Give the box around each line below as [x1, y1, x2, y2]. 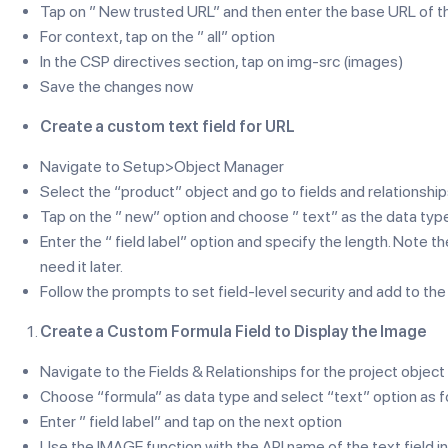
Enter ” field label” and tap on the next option [40, 412, 342, 431]
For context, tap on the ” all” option [40, 27, 275, 46]
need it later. [40, 257, 123, 276]
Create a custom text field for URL [40, 117, 295, 136]
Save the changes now [40, 77, 193, 96]
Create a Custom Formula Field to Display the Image [40, 322, 426, 341]
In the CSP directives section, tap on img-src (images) [40, 52, 404, 71]
